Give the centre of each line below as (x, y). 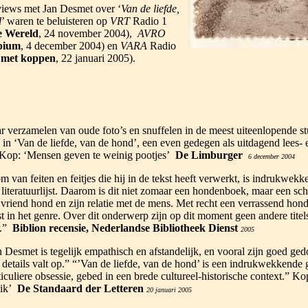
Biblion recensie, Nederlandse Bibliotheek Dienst (125, 228)
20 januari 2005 (169, 290)
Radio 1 (148, 21)
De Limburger (209, 155)
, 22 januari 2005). (95, 58)
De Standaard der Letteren (79, 288)
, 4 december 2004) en (70, 46)
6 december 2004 (271, 156)
